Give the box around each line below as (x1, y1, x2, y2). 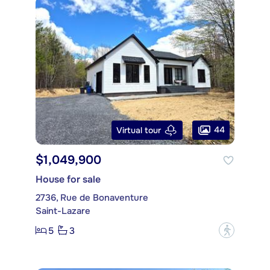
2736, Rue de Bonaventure (36, 192, 148, 204)
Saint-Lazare (36, 205, 90, 218)
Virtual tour (116, 124, 161, 136)
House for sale (36, 173, 101, 186)
